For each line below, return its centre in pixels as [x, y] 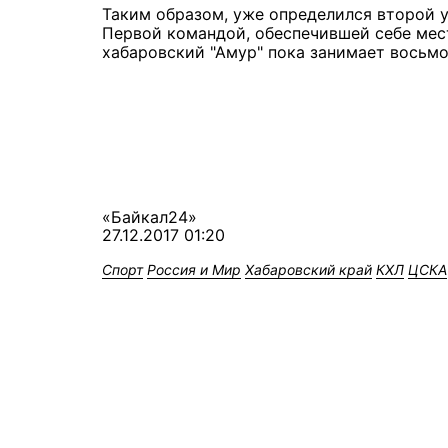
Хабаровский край [308, 269]
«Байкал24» [149, 216]
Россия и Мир [194, 269]
